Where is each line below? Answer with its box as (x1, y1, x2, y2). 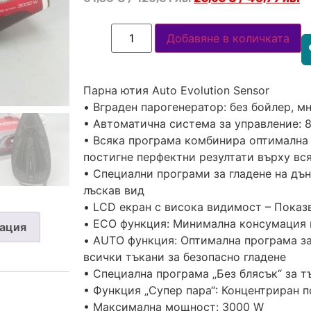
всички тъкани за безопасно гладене (83, 250, 286, 264)
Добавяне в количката (166, 31, 289, 46)
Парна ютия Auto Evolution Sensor (83, 83, 269, 98)
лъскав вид (83, 183, 144, 198)
